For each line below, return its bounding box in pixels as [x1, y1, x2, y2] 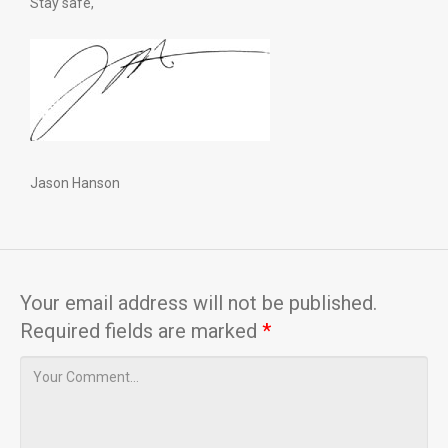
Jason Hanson [30, 174, 120, 191]
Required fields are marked [20, 318, 262, 343]
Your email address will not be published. [20, 290, 377, 315]
